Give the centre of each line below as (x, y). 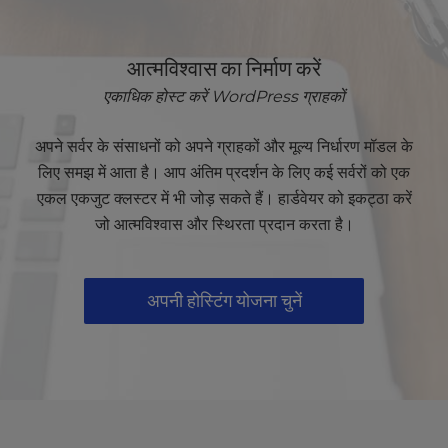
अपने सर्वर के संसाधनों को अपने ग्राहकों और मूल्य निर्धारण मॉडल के (224, 147)
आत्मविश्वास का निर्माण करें (224, 68)
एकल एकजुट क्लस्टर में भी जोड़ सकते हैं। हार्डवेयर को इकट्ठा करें (224, 199)
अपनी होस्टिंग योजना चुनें (224, 301)
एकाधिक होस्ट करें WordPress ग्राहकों (224, 97)
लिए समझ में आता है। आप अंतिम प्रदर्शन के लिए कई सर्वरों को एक (224, 173)
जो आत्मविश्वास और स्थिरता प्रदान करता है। (224, 225)
